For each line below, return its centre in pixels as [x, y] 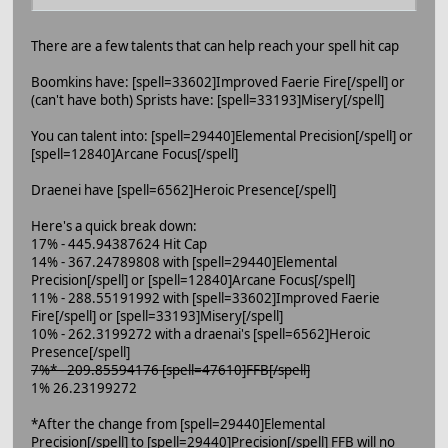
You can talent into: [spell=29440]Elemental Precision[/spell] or [222, 135]
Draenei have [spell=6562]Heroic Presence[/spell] [183, 189]
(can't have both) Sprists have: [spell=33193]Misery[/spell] [207, 99]
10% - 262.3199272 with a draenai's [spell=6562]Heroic [200, 333]
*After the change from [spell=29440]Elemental [178, 423]
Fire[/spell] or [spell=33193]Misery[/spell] [157, 315]
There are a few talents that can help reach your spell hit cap [215, 45]
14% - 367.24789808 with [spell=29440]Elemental [184, 261]
